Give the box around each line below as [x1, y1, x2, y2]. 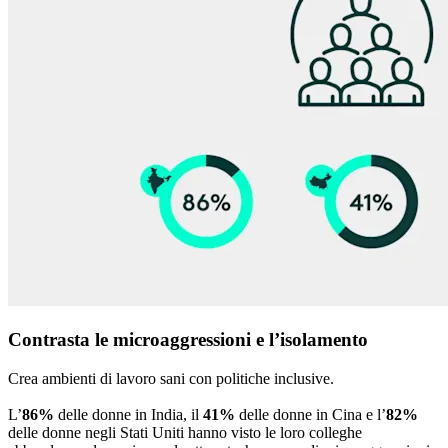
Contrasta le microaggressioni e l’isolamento [8, 329, 368, 351]
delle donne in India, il [54, 405, 203, 423]
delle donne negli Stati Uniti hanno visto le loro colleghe [8, 423, 362, 441]
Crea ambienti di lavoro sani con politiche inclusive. [8, 369, 334, 387]
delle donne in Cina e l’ [235, 405, 386, 423]
